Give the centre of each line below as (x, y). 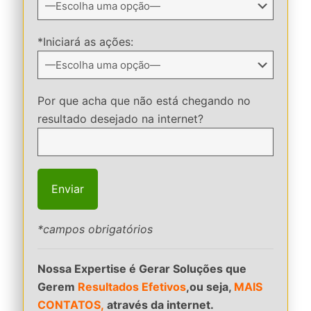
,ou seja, (210, 287)
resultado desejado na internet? (120, 119)
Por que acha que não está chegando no (144, 101)
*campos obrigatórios (95, 229)
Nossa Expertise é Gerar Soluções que (142, 269)
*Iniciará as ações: (85, 42)
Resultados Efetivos (132, 287)
